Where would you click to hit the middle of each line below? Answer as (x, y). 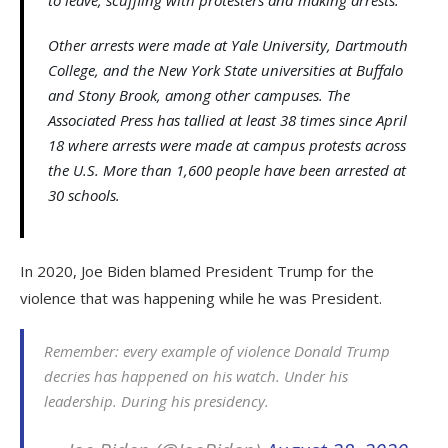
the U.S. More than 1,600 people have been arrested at (227, 169)
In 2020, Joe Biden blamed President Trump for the (197, 270)
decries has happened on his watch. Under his (196, 375)
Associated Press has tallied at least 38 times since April (227, 119)
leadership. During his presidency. (156, 400)
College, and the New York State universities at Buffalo (225, 69)
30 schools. (84, 194)
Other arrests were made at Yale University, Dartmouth (228, 44)
